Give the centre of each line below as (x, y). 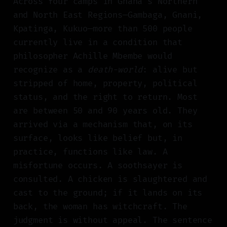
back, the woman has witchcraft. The (100, 207)
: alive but (170, 70)
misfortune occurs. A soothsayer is (98, 166)
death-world (115, 70)
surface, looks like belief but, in (98, 138)
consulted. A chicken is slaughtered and (110, 179)
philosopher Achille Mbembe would (93, 56)
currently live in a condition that (98, 43)
